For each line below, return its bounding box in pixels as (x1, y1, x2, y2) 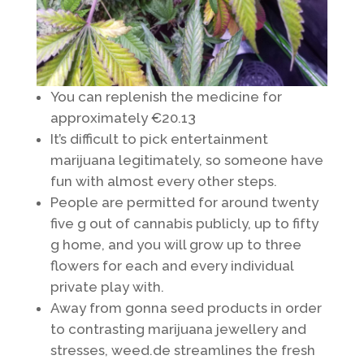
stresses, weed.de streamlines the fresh (50, 341, 315, 358)
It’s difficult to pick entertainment (50, 130, 268, 147)
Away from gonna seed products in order (50, 299, 322, 316)
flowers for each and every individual (50, 257, 293, 274)
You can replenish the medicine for (50, 88, 282, 105)
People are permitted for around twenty (50, 193, 318, 210)
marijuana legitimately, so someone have (50, 151, 323, 168)
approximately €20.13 (50, 109, 196, 126)
